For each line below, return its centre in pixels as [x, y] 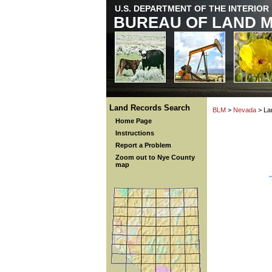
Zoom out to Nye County [155, 157]
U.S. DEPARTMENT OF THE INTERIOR [192, 8]
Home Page [134, 121]
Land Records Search [150, 108]
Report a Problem [143, 145]
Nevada [245, 110]
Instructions [135, 133]
